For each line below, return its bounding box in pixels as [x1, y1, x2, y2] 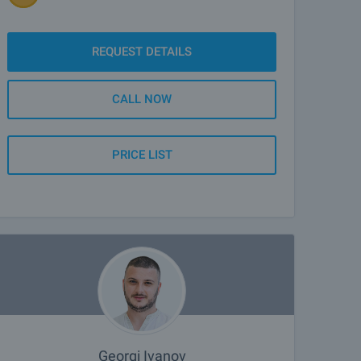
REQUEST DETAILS [92, 44, 192, 59]
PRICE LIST [111, 147, 172, 162]
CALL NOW [112, 92, 172, 106]
